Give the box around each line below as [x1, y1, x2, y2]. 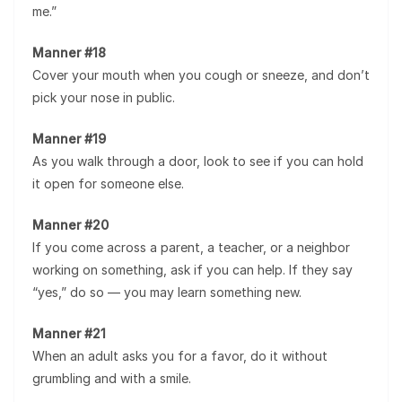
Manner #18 [32, 45, 106, 60]
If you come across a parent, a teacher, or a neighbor [32, 240, 350, 255]
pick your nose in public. [32, 90, 175, 105]
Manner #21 [32, 326, 106, 341]
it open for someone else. [32, 176, 184, 191]
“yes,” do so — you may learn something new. [32, 284, 301, 300]
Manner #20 [32, 217, 109, 232]
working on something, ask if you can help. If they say [32, 262, 353, 277]
